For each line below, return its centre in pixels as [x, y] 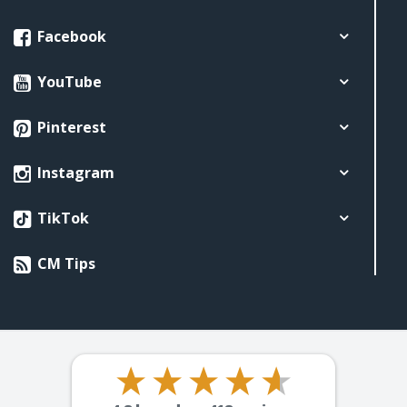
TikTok [61, 218]
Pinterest [70, 128]
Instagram [74, 173]
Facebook [70, 37]
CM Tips [65, 264]
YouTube [68, 82]
